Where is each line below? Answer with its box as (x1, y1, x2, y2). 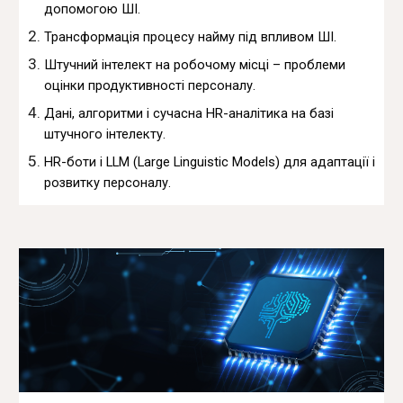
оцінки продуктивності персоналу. (44, 76, 256, 94)
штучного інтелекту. (44, 125, 166, 142)
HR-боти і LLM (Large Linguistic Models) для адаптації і (44, 153, 376, 170)
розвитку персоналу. (44, 174, 172, 191)
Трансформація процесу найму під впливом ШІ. (44, 28, 337, 45)
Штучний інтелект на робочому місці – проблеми (44, 56, 346, 73)
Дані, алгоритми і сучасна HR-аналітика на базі (44, 104, 335, 121)
